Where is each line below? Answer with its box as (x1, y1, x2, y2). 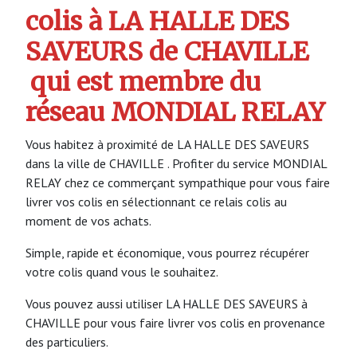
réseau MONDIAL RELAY (25, 96, 325, 129)
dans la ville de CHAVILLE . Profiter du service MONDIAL (25, 155, 327, 171)
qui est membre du (30, 66, 261, 99)
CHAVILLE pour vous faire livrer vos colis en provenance (25, 314, 325, 331)
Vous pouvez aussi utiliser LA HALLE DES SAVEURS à (25, 295, 308, 312)
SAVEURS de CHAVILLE (25, 36, 308, 69)
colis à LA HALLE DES (25, 6, 289, 38)
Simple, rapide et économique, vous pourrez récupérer (25, 244, 309, 261)
